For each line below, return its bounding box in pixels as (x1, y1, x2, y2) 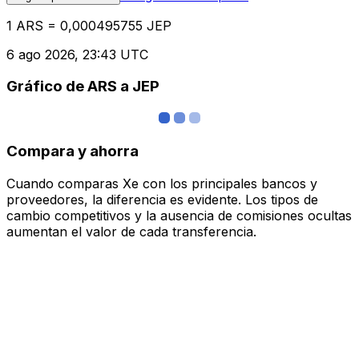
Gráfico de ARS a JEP (6, 77, 159, 96)
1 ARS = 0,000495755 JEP (6, 17, 171, 34)
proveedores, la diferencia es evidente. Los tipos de (6, 191, 318, 208)
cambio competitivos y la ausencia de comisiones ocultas (6, 207, 352, 224)
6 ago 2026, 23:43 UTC (6, 46, 148, 63)
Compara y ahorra (6, 141, 139, 160)
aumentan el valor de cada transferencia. (6, 223, 256, 240)
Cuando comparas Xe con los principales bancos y (6, 175, 317, 192)
